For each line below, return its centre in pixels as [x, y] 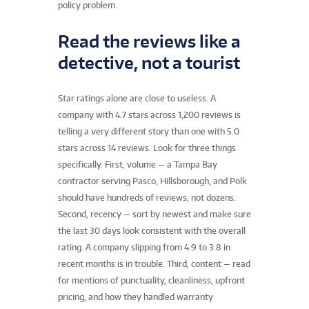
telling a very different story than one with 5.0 [149, 132]
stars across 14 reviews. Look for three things [147, 148]
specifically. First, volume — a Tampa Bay [138, 165]
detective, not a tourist [149, 62]
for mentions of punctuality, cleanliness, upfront [151, 281]
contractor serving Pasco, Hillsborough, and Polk [152, 181]
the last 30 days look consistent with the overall [152, 231]
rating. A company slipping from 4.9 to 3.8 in [144, 248]
